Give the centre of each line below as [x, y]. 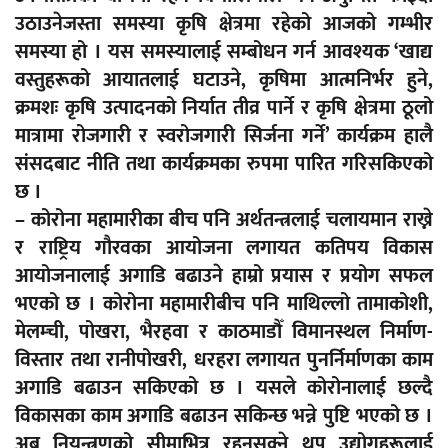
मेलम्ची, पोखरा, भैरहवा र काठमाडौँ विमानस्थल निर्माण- [224, 332]
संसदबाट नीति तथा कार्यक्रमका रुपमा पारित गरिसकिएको [224, 164]
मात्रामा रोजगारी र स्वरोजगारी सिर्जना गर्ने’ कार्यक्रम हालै [224, 136]
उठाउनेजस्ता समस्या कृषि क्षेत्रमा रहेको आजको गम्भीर [224, 24]
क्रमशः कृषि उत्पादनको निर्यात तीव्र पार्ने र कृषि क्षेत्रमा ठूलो [224, 108]
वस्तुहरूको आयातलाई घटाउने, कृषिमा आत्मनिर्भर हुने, [224, 80]
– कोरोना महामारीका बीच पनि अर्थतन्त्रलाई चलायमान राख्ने [224, 220]
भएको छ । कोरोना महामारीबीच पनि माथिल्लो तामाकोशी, [224, 304]
